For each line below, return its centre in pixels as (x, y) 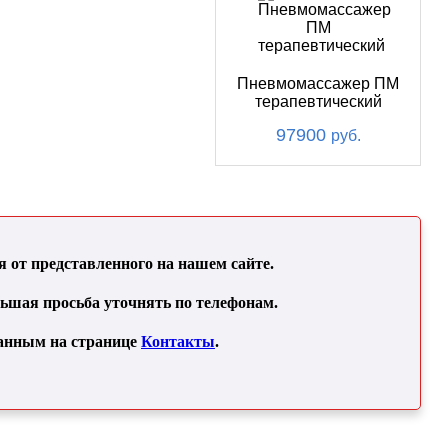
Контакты (177, 341)
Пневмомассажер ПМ (318, 83)
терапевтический (318, 101)
